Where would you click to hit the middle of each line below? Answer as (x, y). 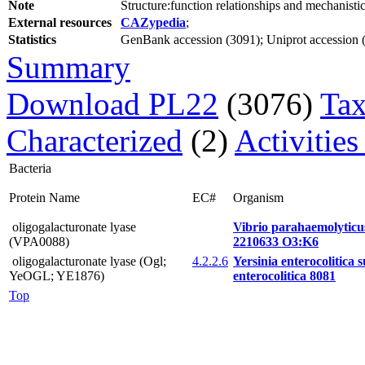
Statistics (32, 39)
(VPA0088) (39, 241)
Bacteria (30, 168)
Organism (258, 197)
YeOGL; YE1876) (57, 275)
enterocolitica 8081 (284, 275)
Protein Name (44, 197)
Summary (68, 67)
